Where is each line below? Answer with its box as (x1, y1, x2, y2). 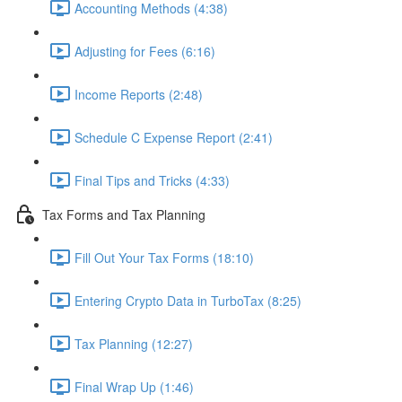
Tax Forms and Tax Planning (42, 205, 205, 223)
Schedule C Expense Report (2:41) (74, 127, 273, 146)
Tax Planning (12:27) (74, 334, 193, 353)
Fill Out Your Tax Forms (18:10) (74, 248, 254, 267)
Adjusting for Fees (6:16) (74, 41, 215, 60)
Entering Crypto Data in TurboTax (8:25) (74, 291, 301, 310)
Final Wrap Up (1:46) (74, 377, 194, 396)
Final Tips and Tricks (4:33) (74, 170, 230, 189)
